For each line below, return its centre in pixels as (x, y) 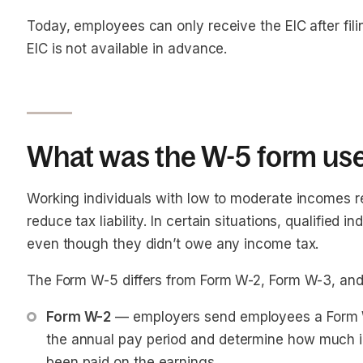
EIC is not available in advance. (127, 49)
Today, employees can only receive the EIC (169, 26)
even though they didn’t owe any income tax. (173, 244)
